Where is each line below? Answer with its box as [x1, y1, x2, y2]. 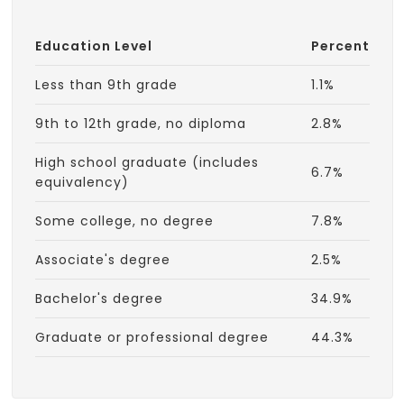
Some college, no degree [34, 211, 214, 230]
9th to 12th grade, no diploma [34, 114, 246, 133]
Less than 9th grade [34, 75, 178, 94]
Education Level [34, 36, 152, 55]
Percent [310, 36, 370, 55]
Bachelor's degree [34, 289, 163, 308]
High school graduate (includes [34, 152, 259, 171]
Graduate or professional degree [34, 327, 269, 346]
